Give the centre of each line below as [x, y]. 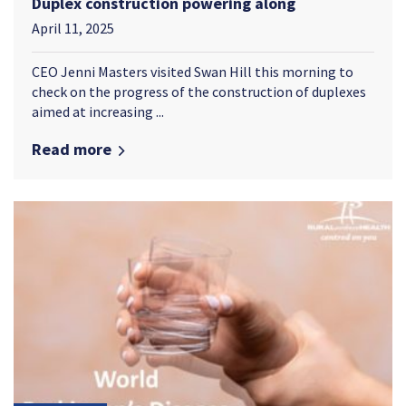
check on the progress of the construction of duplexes [199, 91]
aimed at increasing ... [98, 111]
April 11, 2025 [73, 28]
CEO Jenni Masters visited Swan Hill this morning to [193, 71]
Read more [72, 149]
